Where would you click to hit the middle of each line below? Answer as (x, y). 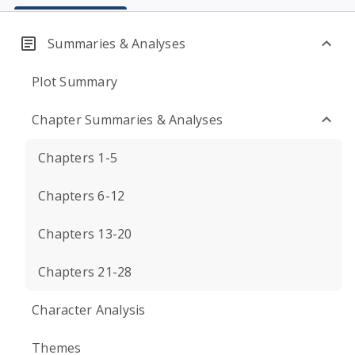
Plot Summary (74, 82)
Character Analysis (89, 310)
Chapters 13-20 (85, 234)
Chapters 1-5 (78, 158)
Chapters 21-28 (85, 272)
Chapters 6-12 (82, 196)
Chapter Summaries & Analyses (127, 120)
